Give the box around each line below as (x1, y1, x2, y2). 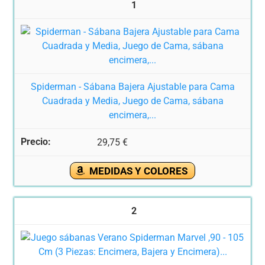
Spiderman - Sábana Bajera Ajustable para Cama (30, 81, 235, 93)
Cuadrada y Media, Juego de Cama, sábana (41, 95, 224, 107)
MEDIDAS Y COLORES (89, 165, 188, 177)
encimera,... (109, 109, 156, 121)
